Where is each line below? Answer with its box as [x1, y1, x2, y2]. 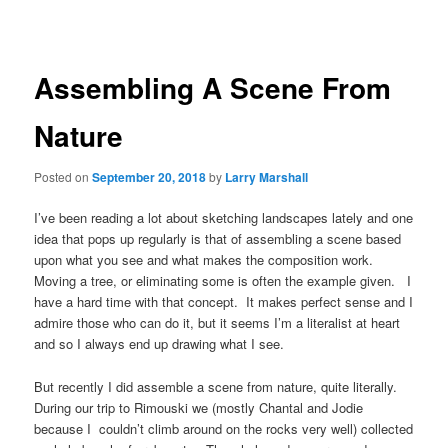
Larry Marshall [225, 168, 309, 187]
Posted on [34, 168, 93, 186]
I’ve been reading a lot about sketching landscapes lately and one [34, 208, 414, 228]
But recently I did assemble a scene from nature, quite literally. [34, 376, 402, 396]
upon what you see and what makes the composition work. [34, 250, 378, 270]
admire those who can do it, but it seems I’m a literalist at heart [34, 313, 401, 333]
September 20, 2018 [92, 168, 207, 187]
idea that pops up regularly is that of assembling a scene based [34, 229, 402, 249]
